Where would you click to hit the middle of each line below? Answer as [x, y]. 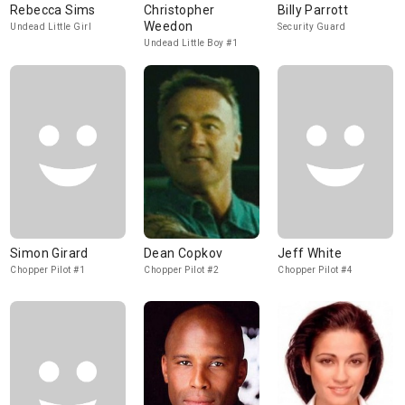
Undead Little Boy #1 [191, 43]
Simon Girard [49, 253]
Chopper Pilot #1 [47, 270]
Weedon [169, 26]
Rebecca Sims [53, 10]
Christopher [179, 10]
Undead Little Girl [51, 27]
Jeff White [310, 253]
